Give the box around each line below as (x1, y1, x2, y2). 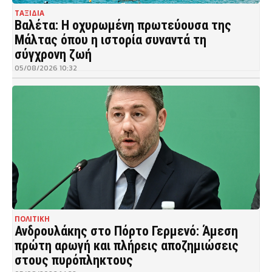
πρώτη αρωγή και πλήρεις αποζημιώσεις (15, 237, 239, 253)
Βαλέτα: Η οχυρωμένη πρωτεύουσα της (15, 17, 231, 33)
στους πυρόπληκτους (15, 252, 133, 268)
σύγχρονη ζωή (15, 46, 92, 62)
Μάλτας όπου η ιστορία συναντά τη (15, 32, 206, 47)
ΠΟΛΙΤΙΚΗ (15, 214, 50, 223)
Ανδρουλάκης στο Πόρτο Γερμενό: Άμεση (15, 223, 238, 239)
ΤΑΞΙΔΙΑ (15, 8, 44, 18)
